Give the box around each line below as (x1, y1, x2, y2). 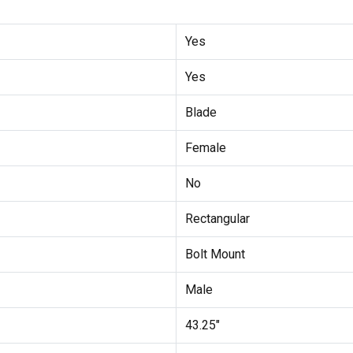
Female (184, 140, 226, 156)
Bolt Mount (184, 247, 245, 262)
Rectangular (184, 211, 250, 227)
